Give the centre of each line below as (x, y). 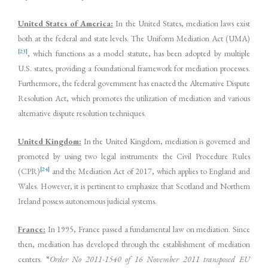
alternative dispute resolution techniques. (82, 113)
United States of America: (66, 23)
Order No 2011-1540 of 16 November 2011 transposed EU (150, 259)
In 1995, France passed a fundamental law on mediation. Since (148, 229)
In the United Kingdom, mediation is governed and (166, 141)
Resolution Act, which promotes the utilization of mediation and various (134, 98)
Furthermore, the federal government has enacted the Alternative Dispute (134, 83)
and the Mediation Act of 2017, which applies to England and (150, 171)
